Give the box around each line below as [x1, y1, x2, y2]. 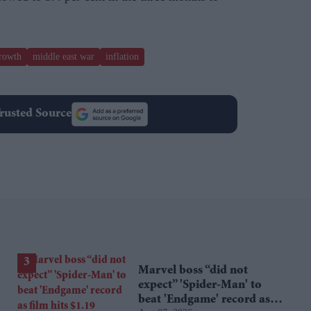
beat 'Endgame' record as [137, 294, 270, 307]
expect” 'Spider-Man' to [137, 279, 262, 292]
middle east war [33, 51, 94, 62]
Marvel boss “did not [137, 264, 248, 278]
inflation [106, 51, 139, 62]
